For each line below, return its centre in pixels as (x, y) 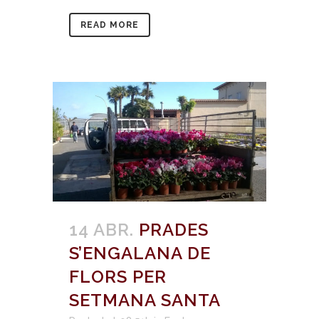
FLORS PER (118, 277)
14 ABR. (101, 230)
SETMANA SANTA (145, 300)
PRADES (174, 230)
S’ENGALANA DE (140, 253)
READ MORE (110, 25)
